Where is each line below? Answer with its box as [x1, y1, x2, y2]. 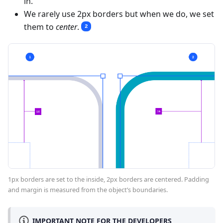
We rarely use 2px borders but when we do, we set [24, 8, 214, 20]
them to [24, 21, 56, 33]
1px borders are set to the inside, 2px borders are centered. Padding [8, 175, 209, 184]
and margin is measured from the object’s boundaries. [8, 185, 168, 195]
